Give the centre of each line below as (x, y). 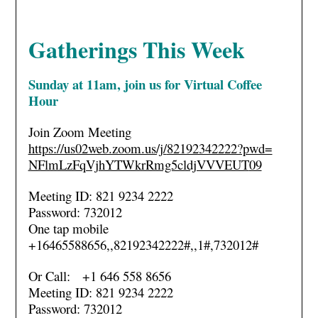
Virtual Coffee (221, 84)
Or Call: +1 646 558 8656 (99, 276)
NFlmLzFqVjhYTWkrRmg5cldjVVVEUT (138, 164)
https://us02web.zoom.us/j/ (97, 148)
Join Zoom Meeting (79, 132)
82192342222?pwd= (219, 148)
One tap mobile (68, 228)
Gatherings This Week (136, 49)
